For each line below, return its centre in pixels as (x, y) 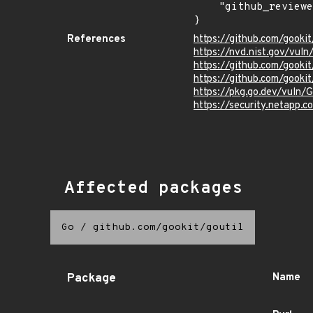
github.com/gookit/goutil (168, 227)
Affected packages (153, 189)
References (96, 39)
